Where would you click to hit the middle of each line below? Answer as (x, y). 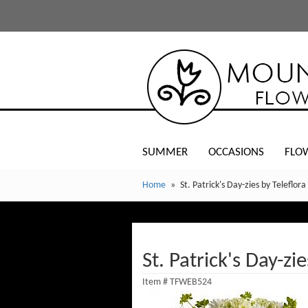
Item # (156, 282)
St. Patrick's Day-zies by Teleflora (243, 185)
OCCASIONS (236, 152)
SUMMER (165, 152)
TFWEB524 (191, 282)
